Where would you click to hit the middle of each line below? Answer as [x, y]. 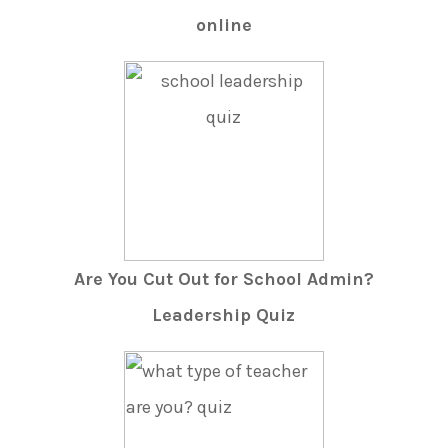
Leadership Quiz [224, 314]
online [223, 24]
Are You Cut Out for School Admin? [223, 278]
